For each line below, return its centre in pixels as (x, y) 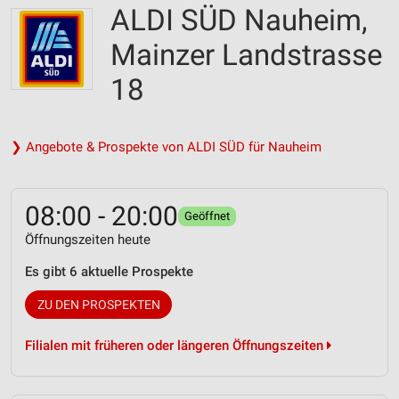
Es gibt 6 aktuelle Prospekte (109, 272)
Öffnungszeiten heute (88, 240)
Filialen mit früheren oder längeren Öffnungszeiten (176, 346)
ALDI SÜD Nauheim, (239, 20)
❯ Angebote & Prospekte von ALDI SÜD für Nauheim (166, 147)
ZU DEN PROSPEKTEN (98, 305)
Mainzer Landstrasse (246, 55)
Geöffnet (207, 216)
